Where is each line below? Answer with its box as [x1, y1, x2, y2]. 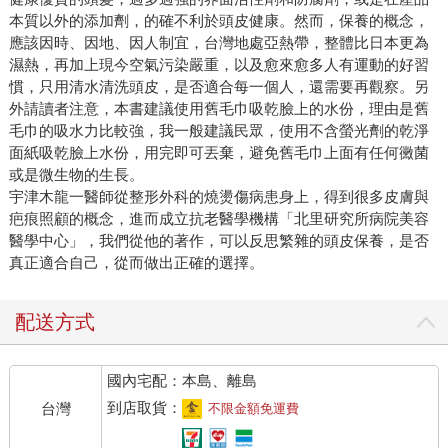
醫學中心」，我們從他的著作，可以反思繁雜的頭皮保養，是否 [8, 232, 429, 250]
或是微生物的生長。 [8, 166, 144, 184]
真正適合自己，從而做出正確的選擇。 [8, 254, 264, 272]
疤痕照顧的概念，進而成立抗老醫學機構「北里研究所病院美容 [8, 210, 429, 228]
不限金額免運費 [208, 401, 300, 417]
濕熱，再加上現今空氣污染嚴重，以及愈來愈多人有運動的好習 [8, 56, 429, 74]
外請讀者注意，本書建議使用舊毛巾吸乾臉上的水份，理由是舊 [8, 100, 429, 118]
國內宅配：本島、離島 [107, 372, 258, 390]
